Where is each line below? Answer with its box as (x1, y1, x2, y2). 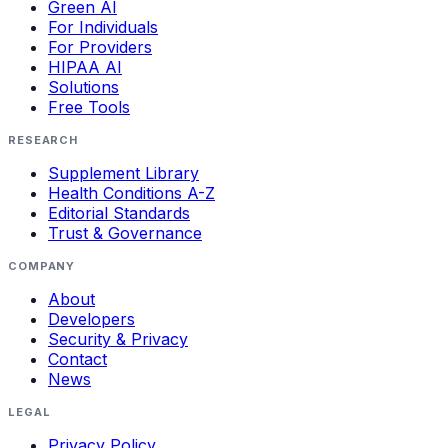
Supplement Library (48, 162, 199, 183)
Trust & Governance (48, 222, 202, 243)
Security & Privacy (48, 328, 188, 349)
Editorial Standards (48, 202, 190, 223)
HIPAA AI (48, 56, 122, 77)
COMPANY (8, 258, 76, 273)
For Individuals (48, 16, 158, 37)
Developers (48, 308, 135, 329)
